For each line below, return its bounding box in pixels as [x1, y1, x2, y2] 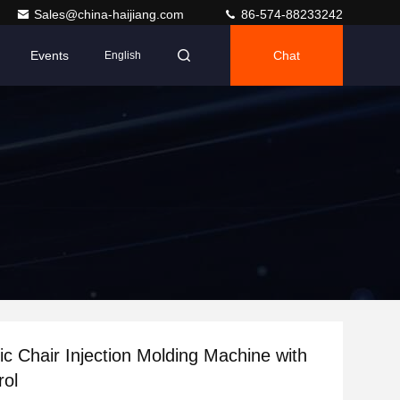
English [104, 49, 141, 62]
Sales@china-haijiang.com [34, 7, 187, 21]
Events [30, 48, 69, 62]
